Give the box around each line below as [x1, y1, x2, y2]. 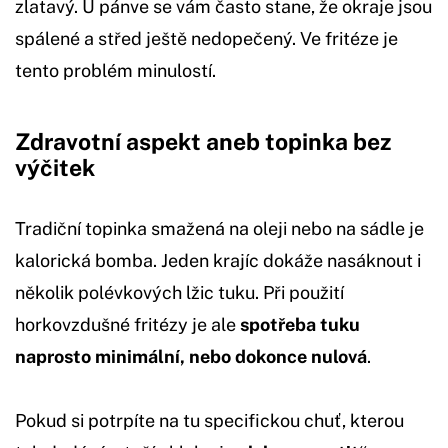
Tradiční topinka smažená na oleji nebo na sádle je [15, 217, 424, 239]
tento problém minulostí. [15, 59, 216, 81]
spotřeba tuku [240, 313, 360, 335]
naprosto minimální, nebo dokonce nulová [15, 345, 367, 367]
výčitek [15, 153, 95, 181]
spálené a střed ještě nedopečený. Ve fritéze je [15, 27, 398, 49]
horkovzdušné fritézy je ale [15, 313, 240, 335]
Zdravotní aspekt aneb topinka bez [15, 127, 391, 155]
